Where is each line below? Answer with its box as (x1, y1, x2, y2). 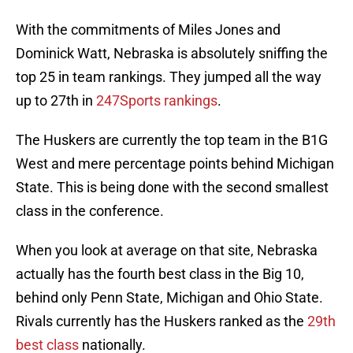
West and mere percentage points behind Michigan (16, 155, 334, 173)
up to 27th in (16, 92, 96, 110)
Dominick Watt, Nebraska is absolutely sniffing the (16, 45, 328, 62)
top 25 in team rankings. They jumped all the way (16, 69, 321, 86)
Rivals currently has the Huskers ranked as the (16, 313, 307, 330)
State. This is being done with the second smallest (16, 179, 329, 196)
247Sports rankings (96, 92, 217, 110)
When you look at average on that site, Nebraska (16, 242, 318, 259)
